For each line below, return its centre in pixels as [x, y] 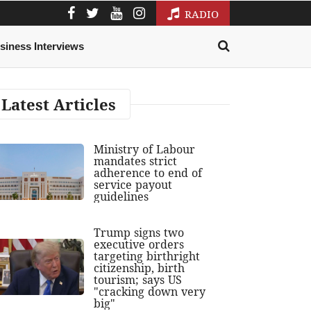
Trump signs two [139, 233]
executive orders [139, 245]
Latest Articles [59, 104]
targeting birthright [147, 257]
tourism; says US [138, 280]
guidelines [121, 197]
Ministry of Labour [145, 150]
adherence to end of [148, 173]
